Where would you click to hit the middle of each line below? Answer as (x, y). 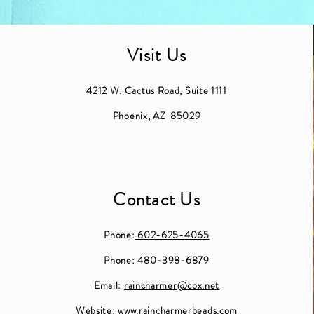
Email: (109, 285)
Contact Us (157, 199)
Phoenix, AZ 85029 (157, 115)
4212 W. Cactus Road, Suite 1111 (157, 90)
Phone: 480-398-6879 (157, 260)
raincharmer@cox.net (172, 285)
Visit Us (157, 55)
